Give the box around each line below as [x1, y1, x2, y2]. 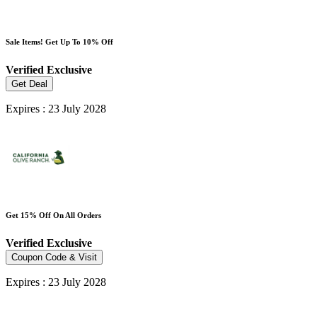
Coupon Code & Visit [11, 252, 97, 263]
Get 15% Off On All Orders [6, 211, 101, 220]
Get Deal [11, 79, 47, 90]
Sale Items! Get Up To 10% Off [6, 38, 113, 47]
